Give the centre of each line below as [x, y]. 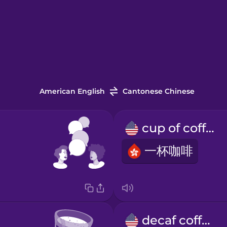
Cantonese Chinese [158, 91]
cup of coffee [210, 128]
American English [72, 91]
